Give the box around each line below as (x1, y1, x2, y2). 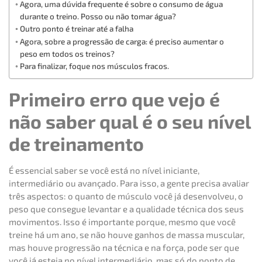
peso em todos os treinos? (19, 49, 115, 59)
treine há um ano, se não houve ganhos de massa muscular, (9, 229, 244, 240)
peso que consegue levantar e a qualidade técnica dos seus (9, 204, 244, 215)
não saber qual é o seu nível (9, 110, 251, 133)
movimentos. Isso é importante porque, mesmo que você (9, 216, 236, 227)
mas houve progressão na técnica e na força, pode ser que (9, 242, 239, 253)
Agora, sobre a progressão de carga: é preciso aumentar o (19, 36, 224, 47)
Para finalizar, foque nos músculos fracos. (19, 61, 169, 71)
